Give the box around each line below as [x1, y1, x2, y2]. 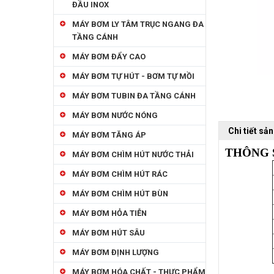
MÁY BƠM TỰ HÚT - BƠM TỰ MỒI [72, 72, 194, 81]
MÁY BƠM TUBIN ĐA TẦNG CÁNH [72, 91, 196, 100]
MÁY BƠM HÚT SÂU [72, 228, 145, 237]
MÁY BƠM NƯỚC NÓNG [72, 111, 158, 120]
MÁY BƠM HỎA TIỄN [72, 209, 147, 218]
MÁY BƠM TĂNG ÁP [72, 130, 146, 139]
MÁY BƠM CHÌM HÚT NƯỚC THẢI [72, 150, 194, 159]
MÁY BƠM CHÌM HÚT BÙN [72, 189, 168, 198]
